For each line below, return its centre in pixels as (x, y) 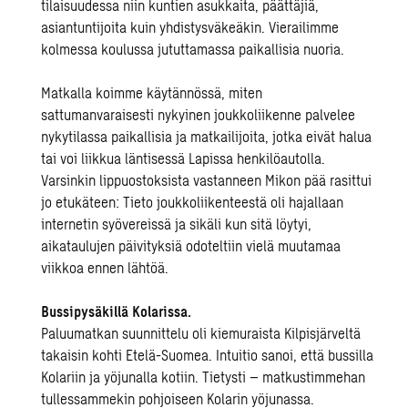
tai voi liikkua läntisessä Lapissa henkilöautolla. (184, 158)
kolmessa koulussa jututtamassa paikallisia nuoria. (193, 49)
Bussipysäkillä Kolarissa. (117, 311)
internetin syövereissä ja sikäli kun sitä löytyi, (177, 224)
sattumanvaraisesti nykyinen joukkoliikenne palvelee (199, 114)
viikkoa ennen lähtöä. (105, 267)
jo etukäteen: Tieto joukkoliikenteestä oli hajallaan (193, 202)
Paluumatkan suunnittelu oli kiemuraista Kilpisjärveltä (201, 333)
